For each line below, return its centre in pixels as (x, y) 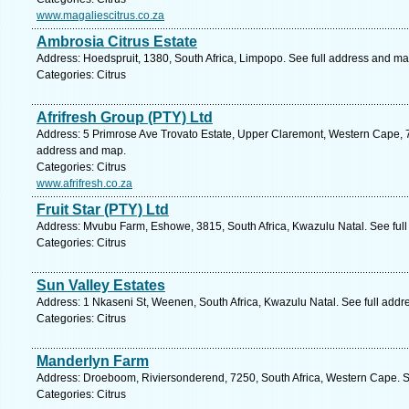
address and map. (81, 151)
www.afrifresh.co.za (84, 184)
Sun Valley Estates (101, 285)
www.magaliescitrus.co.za (100, 16)
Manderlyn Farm (93, 361)
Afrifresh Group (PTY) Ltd (125, 117)
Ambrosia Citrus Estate (117, 42)
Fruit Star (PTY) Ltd (103, 210)
